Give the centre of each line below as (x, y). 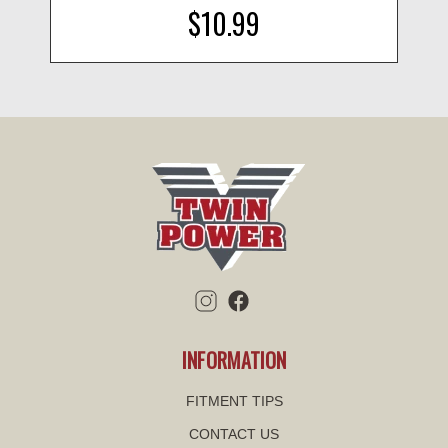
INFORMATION (234, 359)
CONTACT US (234, 433)
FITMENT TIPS (234, 400)
